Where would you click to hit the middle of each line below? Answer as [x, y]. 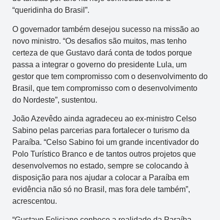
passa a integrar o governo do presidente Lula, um [99, 64]
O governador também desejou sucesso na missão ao [106, 29]
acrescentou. [35, 201]
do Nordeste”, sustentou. [55, 100]
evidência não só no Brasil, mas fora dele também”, [101, 189]
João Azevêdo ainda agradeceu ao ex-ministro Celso [104, 118]
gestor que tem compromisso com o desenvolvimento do [110, 76]
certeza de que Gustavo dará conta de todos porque [102, 53]
